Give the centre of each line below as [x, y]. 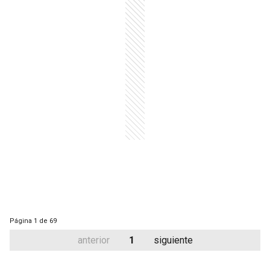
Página [21, 221]
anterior [93, 240]
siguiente [173, 240]
